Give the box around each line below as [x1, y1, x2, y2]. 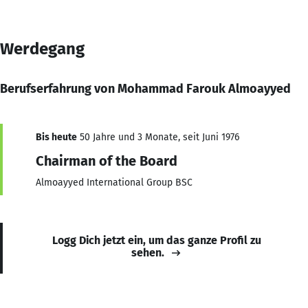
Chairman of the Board [36, 152, 177, 169]
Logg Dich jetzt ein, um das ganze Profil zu [52, 233, 261, 247]
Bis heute [36, 131, 77, 143]
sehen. [131, 245, 164, 259]
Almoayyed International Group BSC [36, 176, 192, 188]
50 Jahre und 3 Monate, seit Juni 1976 [77, 131, 239, 143]
